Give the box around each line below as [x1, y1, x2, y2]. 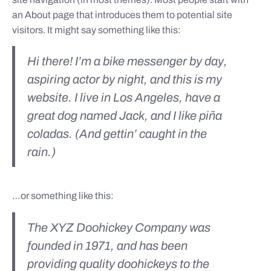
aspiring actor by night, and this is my [27, 73, 222, 87]
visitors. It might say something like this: [12, 24, 181, 35]
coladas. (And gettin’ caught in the [27, 127, 207, 141]
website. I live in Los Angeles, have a [27, 91, 220, 105]
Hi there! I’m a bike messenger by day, [27, 54, 227, 68]
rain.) [27, 145, 56, 159]
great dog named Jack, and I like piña [27, 109, 222, 123]
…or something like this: [12, 191, 114, 201]
